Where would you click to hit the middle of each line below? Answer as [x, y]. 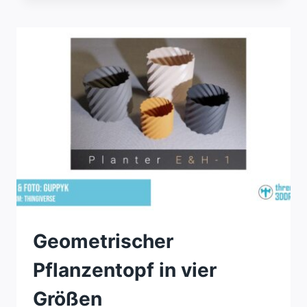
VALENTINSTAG [141, 15]
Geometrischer [103, 242]
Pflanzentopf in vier [125, 270]
